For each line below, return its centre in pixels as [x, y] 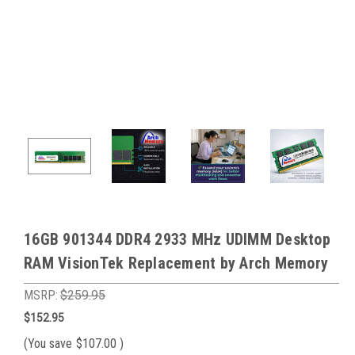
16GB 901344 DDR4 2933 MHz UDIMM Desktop [177, 239]
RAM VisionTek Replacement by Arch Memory [176, 263]
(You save [48, 343]
